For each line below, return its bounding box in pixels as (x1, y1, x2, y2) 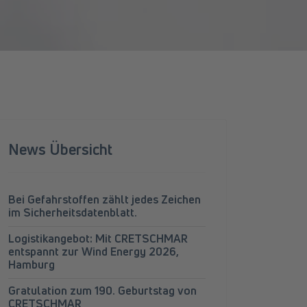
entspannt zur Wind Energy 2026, (8, 244, 179, 259)
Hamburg (8, 257, 55, 272)
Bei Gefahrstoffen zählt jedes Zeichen (8, 192, 201, 207)
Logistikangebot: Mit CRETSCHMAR (8, 231, 188, 246)
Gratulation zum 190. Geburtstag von (8, 283, 197, 298)
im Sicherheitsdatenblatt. (8, 205, 137, 220)
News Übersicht (8, 139, 112, 160)
